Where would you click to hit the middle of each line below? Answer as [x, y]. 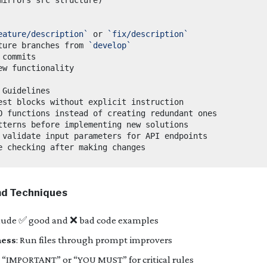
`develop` [110, 45]
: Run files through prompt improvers [94, 240]
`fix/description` [148, 34]
